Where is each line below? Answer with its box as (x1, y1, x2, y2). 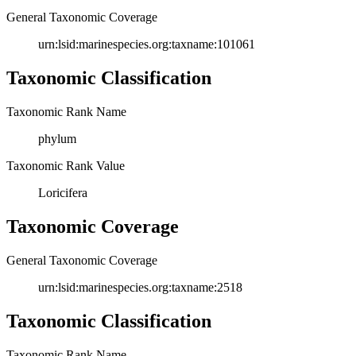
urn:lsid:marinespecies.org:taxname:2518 (38, 280, 242, 294)
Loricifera (38, 185, 87, 199)
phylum (38, 131, 76, 145)
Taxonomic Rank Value (6, 158, 125, 172)
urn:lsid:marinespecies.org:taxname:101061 (38, 37, 255, 52)
